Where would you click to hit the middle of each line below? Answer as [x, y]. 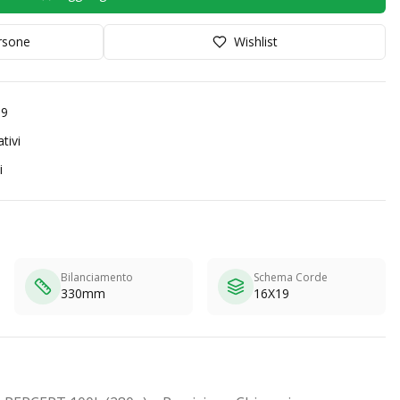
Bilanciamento [97, 277]
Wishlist [255, 42]
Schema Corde [291, 277]
